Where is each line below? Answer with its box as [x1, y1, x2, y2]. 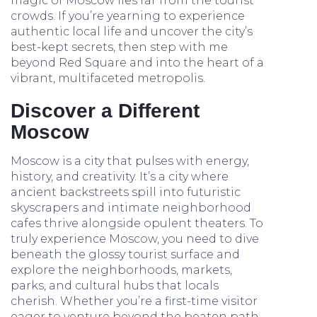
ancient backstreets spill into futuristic [11, 185, 241, 199]
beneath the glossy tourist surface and [11, 248, 240, 261]
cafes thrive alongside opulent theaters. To [11, 217, 263, 230]
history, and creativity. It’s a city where [11, 170, 229, 183]
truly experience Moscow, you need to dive [11, 232, 259, 246]
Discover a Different [11, 100, 200, 122]
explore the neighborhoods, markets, [11, 263, 232, 277]
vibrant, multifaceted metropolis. [11, 71, 205, 85]
